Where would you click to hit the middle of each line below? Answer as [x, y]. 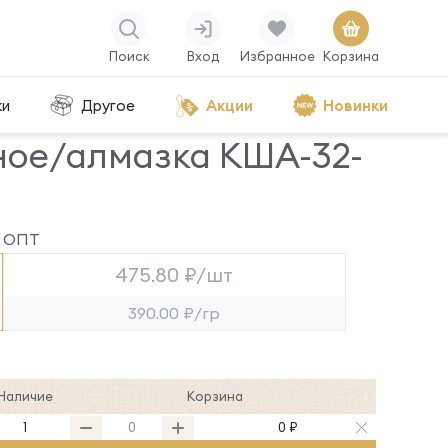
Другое [107, 105]
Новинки [355, 105]
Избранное [277, 56]
